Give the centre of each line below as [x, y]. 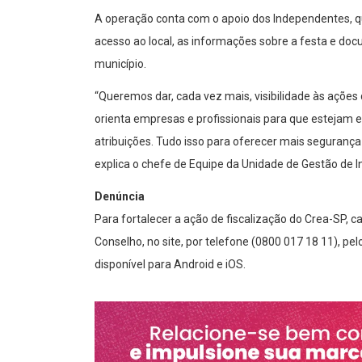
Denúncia [120, 196]
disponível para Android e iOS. [170, 264]
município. [120, 63]
